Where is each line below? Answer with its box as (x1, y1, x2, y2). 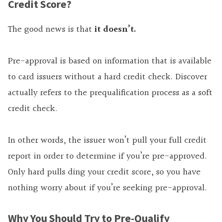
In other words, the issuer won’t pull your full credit (8, 133, 207, 148)
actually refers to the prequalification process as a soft (8, 86, 213, 101)
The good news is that (8, 22, 95, 37)
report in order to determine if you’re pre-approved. (8, 149, 207, 164)
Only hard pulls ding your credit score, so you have (8, 165, 201, 180)
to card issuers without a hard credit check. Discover (8, 70, 207, 85)
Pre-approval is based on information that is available (8, 54, 212, 69)
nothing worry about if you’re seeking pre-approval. (8, 181, 207, 196)
